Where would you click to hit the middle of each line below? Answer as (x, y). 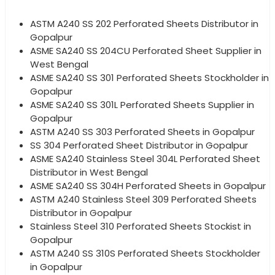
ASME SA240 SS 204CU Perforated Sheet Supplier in (146, 50)
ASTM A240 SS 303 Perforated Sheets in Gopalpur (142, 131)
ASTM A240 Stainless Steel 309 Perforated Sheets (143, 199)
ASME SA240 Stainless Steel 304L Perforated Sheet (145, 158)
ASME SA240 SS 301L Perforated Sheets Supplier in (142, 104)
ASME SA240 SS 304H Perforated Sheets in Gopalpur (148, 185)
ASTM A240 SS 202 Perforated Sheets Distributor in (144, 23)
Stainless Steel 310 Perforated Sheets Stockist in (141, 226)
